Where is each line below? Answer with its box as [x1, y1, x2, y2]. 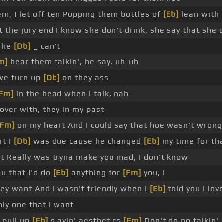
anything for [69, 168, 123, 178]
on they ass [60, 73, 109, 83]
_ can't [31, 41, 60, 51]
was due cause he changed [31, 136, 144, 146]
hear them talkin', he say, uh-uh [8, 57, 139, 67]
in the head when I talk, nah [14, 89, 129, 99]
